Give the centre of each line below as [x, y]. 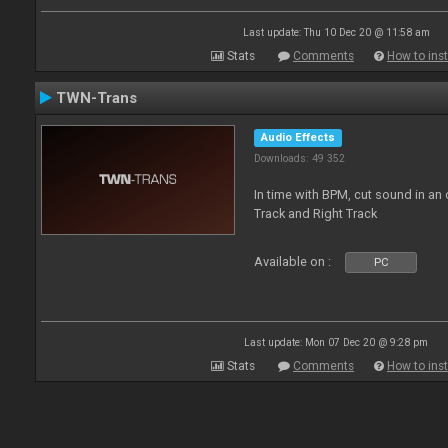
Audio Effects [298, 137]
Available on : [293, 261]
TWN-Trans [96, 98]
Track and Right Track [316, 213]
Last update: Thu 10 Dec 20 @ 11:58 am [336, 32]
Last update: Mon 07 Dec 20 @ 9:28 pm [336, 342]
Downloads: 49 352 [300, 158]
